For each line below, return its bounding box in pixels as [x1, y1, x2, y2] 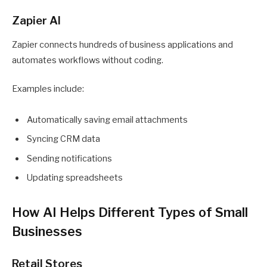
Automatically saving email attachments [27, 114, 188, 125]
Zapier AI [12, 14, 61, 27]
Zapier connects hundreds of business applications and [12, 39, 233, 50]
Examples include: [12, 83, 84, 95]
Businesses [12, 223, 82, 240]
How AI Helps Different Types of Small [12, 204, 248, 221]
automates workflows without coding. [12, 54, 163, 66]
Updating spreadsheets [27, 172, 123, 183]
